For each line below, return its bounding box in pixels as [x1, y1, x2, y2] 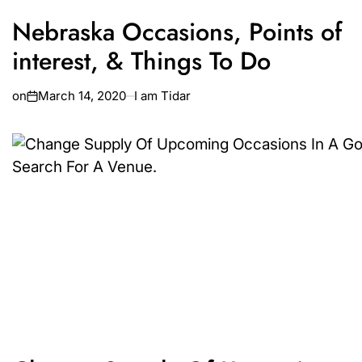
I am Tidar [134, 87, 191, 103]
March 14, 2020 [38, 87, 126, 103]
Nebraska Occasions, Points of [12, 13, 342, 49]
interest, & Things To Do [12, 42, 271, 78]
